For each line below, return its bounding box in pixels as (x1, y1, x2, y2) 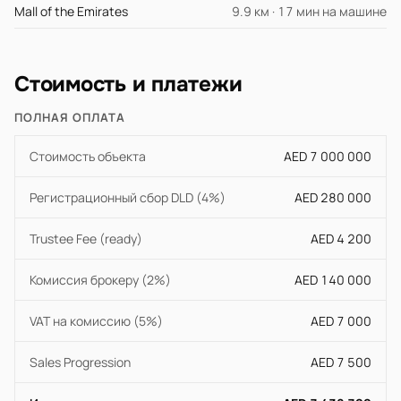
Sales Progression (30, 354, 131, 371)
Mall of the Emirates (14, 3, 128, 20)
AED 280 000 (294, 189, 371, 206)
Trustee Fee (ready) (30, 230, 142, 247)
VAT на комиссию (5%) (30, 312, 163, 329)
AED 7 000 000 (284, 148, 371, 165)
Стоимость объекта (30, 148, 146, 165)
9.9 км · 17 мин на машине (232, 3, 387, 20)
